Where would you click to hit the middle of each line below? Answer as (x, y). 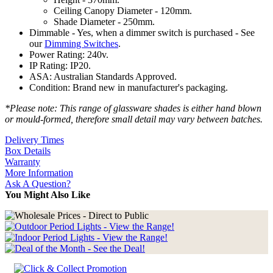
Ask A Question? (38, 184)
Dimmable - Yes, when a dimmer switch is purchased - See (142, 33)
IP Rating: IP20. (60, 66)
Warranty (23, 162)
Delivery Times (34, 140)
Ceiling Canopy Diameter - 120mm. (123, 11)
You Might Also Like (48, 195)
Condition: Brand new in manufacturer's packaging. (129, 88)
